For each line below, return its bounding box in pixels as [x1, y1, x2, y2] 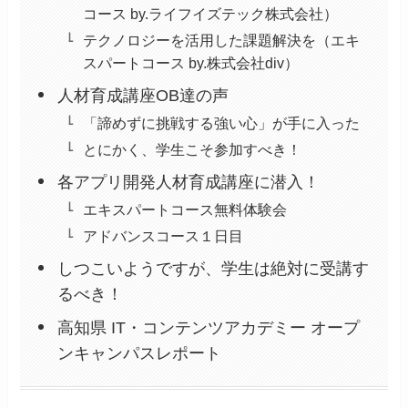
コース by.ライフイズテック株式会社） [82, 5, 338, 22]
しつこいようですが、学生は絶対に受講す [56, 259, 369, 278]
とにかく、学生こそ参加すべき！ [82, 140, 301, 158]
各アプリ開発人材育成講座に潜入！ [56, 172, 320, 191]
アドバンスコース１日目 [82, 227, 243, 244]
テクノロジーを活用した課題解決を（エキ [82, 31, 360, 48]
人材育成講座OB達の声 [56, 86, 229, 105]
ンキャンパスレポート [56, 343, 221, 362]
